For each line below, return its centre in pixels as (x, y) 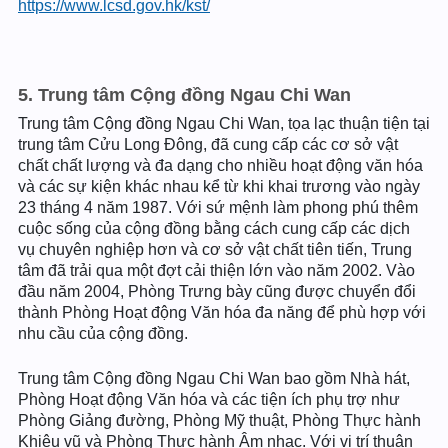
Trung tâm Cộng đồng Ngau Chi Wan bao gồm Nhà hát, (214, 378)
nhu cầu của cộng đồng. (103, 333)
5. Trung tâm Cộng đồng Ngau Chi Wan (184, 95)
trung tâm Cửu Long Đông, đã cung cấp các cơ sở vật (208, 144)
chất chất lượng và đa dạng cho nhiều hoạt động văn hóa (220, 165)
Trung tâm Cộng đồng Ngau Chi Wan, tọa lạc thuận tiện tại (224, 123)
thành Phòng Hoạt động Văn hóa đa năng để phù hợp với (222, 312)
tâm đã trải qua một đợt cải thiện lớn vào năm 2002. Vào (216, 270)
